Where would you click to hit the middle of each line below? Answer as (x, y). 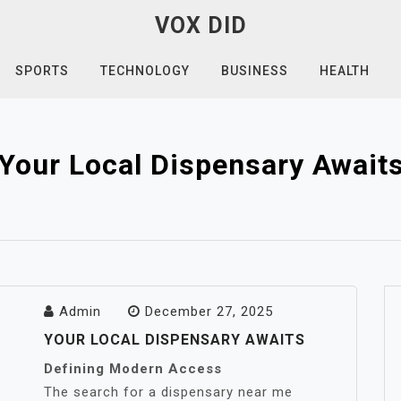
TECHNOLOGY (145, 71)
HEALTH (344, 71)
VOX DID (200, 26)
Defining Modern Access (133, 369)
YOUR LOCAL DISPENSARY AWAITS (175, 340)
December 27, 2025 (209, 311)
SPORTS (42, 71)
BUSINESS (254, 71)
